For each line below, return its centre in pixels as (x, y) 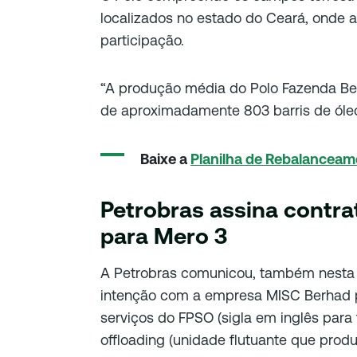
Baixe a (165, 159)
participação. (142, 40)
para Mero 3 (164, 235)
